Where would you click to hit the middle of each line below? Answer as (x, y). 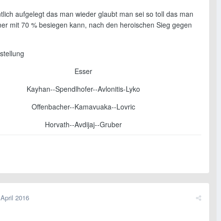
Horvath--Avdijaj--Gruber (83, 125)
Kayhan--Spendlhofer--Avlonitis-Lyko (83, 89)
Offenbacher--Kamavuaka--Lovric (83, 107)
